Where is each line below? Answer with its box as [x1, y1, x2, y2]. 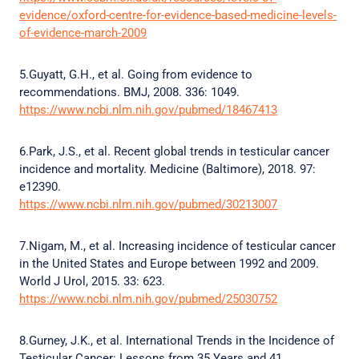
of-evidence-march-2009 [19, 26, 147, 40]
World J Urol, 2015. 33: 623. [19, 274, 168, 288]
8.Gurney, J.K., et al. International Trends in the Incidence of [19, 333, 334, 348]
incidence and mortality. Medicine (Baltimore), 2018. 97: [19, 162, 316, 176]
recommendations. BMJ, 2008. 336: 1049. [19, 85, 243, 99]
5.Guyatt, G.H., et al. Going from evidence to [19, 67, 252, 82]
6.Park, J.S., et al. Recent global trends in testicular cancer [19, 144, 329, 159]
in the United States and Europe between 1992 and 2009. [19, 256, 319, 271]
